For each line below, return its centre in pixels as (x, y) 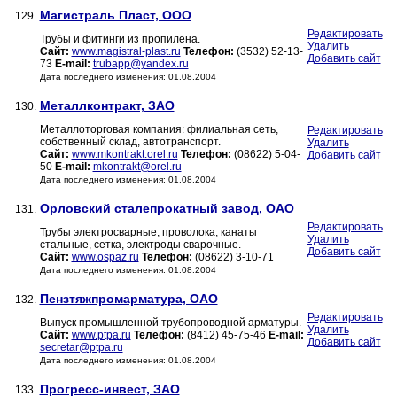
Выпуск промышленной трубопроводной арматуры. (170, 323)
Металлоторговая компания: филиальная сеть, (159, 130)
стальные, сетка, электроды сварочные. (140, 245)
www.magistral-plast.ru (126, 52)
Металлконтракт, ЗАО (107, 106)
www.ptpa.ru (101, 335)
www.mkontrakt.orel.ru (125, 155)
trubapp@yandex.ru (140, 64)
